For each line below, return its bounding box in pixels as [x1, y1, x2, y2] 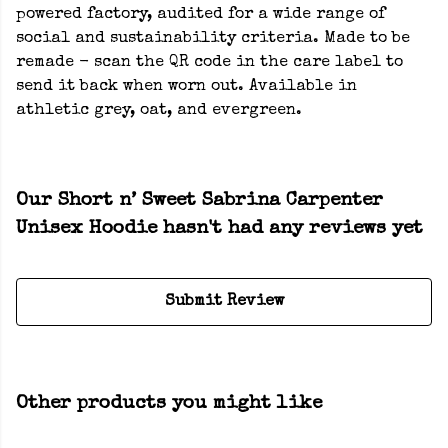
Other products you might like [16, 394, 322, 415]
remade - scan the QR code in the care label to [16, 55, 403, 72]
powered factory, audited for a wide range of [16, 7, 385, 24]
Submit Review [164, 294, 284, 311]
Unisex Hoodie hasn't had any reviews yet [16, 219, 423, 240]
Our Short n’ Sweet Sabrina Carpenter [16, 191, 383, 212]
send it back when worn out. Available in [16, 79, 357, 96]
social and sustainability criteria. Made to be [16, 31, 410, 48]
